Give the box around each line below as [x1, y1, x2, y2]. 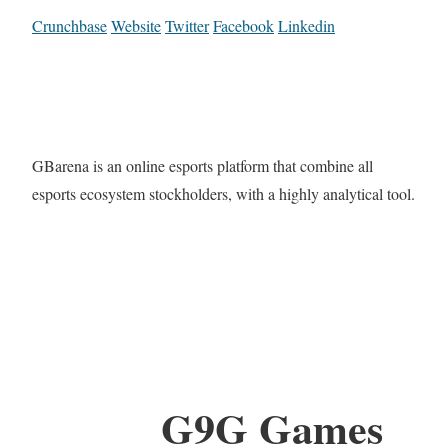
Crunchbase [32, 15, 107, 37]
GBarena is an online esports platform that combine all [32, 155, 373, 177]
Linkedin [278, 15, 335, 37]
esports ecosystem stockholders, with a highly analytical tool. [32, 183, 415, 205]
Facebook [213, 15, 274, 37]
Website [111, 15, 161, 37]
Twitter [165, 15, 209, 37]
